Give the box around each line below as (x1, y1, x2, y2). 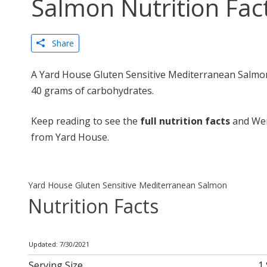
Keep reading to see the (31, 114, 140, 128)
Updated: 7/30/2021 (29, 240, 89, 249)
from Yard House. (31, 131, 109, 144)
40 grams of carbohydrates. (31, 84, 154, 97)
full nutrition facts (140, 114, 230, 128)
